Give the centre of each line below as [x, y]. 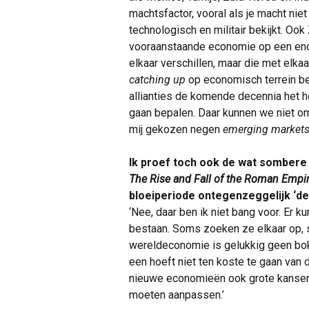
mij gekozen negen [176, 129]
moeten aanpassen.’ [177, 295]
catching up [159, 80]
